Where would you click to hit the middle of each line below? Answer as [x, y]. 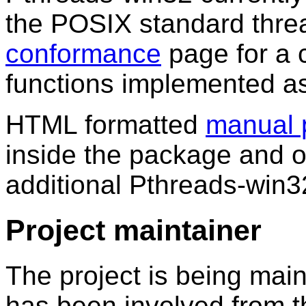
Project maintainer [134, 230]
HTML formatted [106, 125]
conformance [83, 54]
